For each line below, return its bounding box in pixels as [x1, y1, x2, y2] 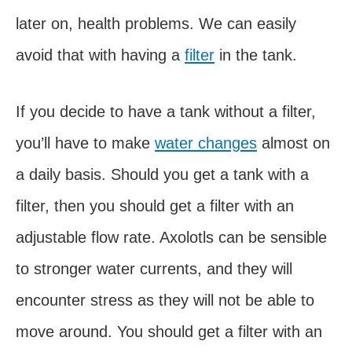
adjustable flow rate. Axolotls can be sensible [16, 228, 327, 246]
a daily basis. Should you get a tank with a [16, 165, 309, 183]
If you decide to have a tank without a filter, [16, 102, 316, 120]
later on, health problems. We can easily [16, 14, 296, 32]
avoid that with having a [16, 46, 185, 64]
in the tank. [214, 46, 297, 64]
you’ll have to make [16, 134, 155, 152]
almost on [257, 134, 330, 152]
